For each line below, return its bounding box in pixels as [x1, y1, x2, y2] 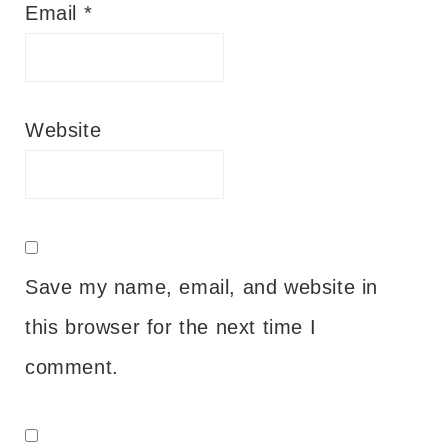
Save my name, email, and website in [25, 275, 379, 298]
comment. [25, 355, 119, 378]
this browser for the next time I [25, 315, 317, 338]
